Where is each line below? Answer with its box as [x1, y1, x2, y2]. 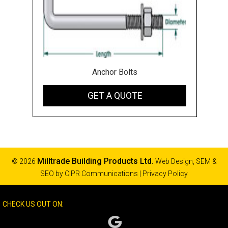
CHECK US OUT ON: [3, 199, 64, 208]
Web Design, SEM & [153, 157, 217, 165]
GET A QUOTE [87, 90, 142, 101]
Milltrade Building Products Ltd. [37, 156, 154, 166]
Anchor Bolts [92, 67, 137, 77]
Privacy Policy [142, 169, 188, 178]
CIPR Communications [65, 169, 138, 178]
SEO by [40, 169, 65, 178]
